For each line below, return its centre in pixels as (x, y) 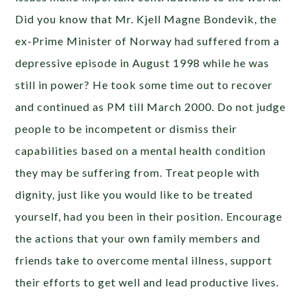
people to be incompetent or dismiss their (126, 129)
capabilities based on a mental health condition (141, 151)
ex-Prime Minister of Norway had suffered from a (148, 41)
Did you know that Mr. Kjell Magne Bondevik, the (146, 19)
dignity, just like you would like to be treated (134, 195)
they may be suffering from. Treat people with (138, 173)
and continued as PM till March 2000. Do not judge (151, 107)
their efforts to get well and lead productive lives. (147, 282)
